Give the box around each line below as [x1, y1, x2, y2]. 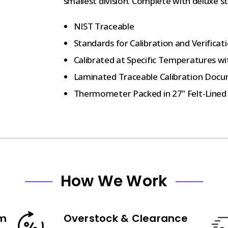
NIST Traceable [73, 20, 134, 32]
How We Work [60, 170, 168, 192]
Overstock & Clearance [63, 211, 188, 225]
